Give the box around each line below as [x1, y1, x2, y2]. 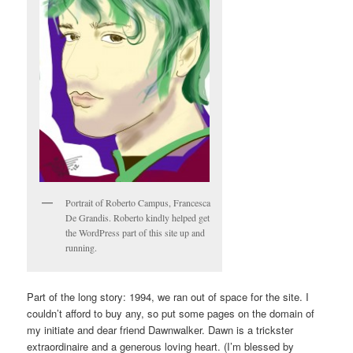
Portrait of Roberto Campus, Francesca [65, 195, 211, 209]
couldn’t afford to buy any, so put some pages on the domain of [27, 306, 315, 321]
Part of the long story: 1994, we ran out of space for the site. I [27, 289, 310, 305]
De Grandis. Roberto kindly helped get [65, 210, 210, 224]
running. [65, 240, 98, 254]
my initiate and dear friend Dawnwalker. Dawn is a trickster [27, 322, 294, 338]
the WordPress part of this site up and [65, 225, 206, 239]
